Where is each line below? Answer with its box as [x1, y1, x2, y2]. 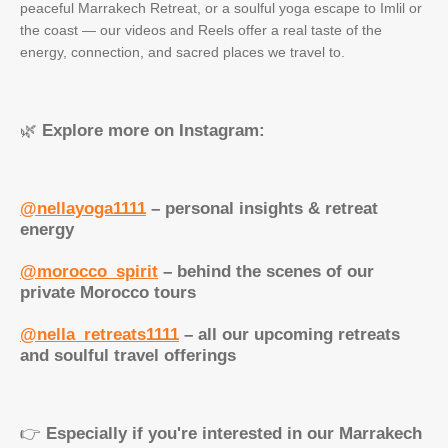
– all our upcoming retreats [184, 324, 400, 344]
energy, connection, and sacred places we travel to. [20, 43, 345, 60]
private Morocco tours [20, 282, 196, 302]
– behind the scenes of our [163, 261, 374, 281]
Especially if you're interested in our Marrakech [46, 423, 422, 443]
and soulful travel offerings [20, 345, 236, 365]
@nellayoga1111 [20, 198, 146, 218]
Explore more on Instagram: [42, 120, 265, 140]
